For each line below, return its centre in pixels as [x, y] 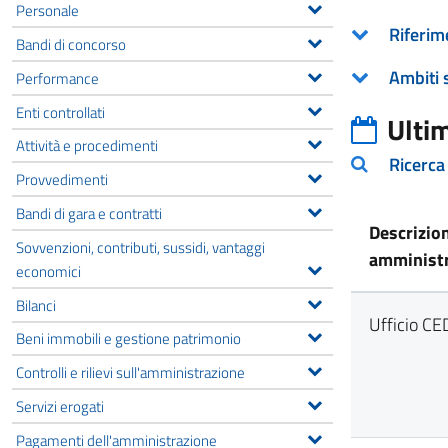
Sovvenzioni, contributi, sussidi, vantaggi [140, 246]
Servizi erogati [60, 405]
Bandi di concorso [71, 43]
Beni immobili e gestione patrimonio [128, 338]
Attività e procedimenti [87, 145]
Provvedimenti [62, 179]
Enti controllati [60, 111]
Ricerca [417, 164]
